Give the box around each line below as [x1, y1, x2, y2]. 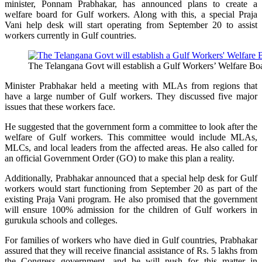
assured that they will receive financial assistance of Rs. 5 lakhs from [5, 245, 257, 256]
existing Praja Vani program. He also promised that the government [5, 194, 257, 204]
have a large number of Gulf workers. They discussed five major [5, 91, 257, 101]
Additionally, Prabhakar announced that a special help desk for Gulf [5, 173, 257, 183]
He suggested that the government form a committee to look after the [5, 121, 257, 132]
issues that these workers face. [5, 101, 115, 112]
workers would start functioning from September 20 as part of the [5, 183, 257, 194]
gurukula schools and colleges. [5, 215, 118, 225]
